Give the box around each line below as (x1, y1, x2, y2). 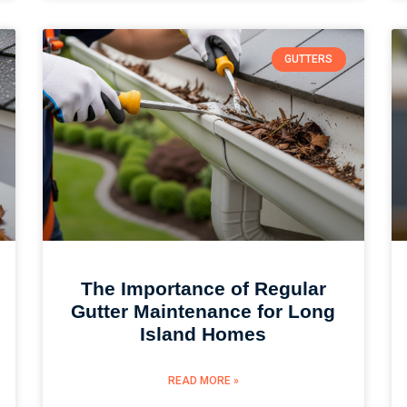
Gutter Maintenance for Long (71, 301, 336, 323)
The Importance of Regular (80, 278, 326, 300)
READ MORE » (167, 374, 239, 388)
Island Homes (140, 323, 267, 345)
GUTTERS (284, 53, 333, 66)
